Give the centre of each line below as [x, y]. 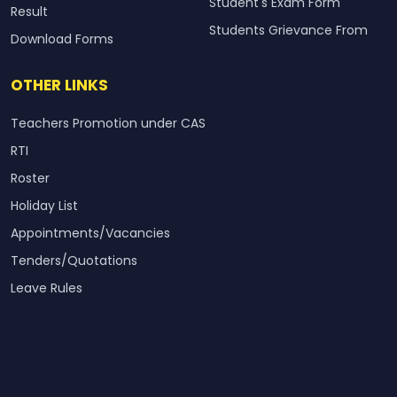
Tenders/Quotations [74, 261]
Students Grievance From [288, 31]
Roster [30, 179]
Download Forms [62, 39]
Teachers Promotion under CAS [108, 124]
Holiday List [44, 206]
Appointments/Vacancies [90, 234]
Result [29, 12]
